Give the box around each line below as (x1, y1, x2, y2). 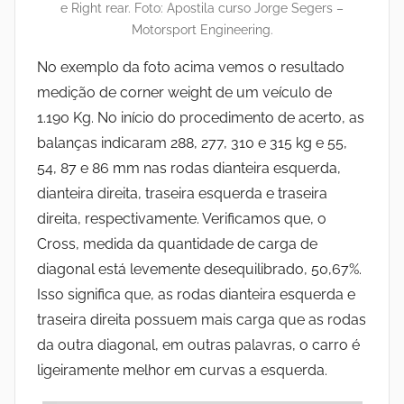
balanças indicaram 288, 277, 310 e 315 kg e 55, (37, 133, 347, 151)
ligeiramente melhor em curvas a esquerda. (37, 361, 327, 379)
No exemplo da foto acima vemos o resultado (37, 58, 344, 76)
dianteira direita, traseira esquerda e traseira (37, 184, 327, 202)
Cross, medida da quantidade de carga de (37, 234, 317, 252)
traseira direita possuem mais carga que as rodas (37, 310, 366, 328)
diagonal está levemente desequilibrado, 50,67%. (37, 260, 362, 278)
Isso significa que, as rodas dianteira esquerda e (37, 285, 355, 303)
